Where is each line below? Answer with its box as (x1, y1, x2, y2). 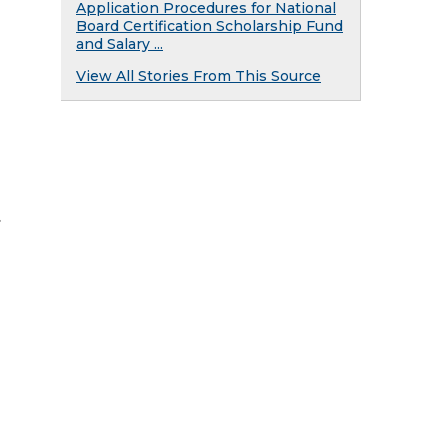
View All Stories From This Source (76, 67, 321, 85)
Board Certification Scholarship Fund (76, 17, 343, 35)
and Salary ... (76, 35, 163, 53)
